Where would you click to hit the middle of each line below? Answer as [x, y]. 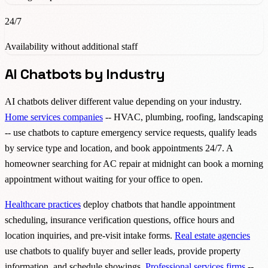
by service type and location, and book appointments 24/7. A [119, 148]
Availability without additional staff [71, 46]
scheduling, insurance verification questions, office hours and [120, 220]
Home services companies [54, 117]
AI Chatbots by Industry [85, 74]
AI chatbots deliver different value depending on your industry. [123, 101]
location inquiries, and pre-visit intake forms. [90, 235]
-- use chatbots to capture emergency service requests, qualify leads [131, 132]
